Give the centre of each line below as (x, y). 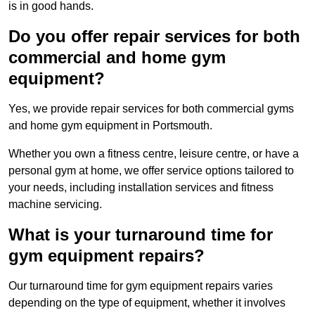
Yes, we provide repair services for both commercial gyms (151, 109)
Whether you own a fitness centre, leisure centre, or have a (154, 154)
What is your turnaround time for (141, 235)
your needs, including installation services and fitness (141, 188)
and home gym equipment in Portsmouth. (110, 126)
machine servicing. (55, 205)
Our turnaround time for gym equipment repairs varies (141, 286)
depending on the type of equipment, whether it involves (147, 303)
